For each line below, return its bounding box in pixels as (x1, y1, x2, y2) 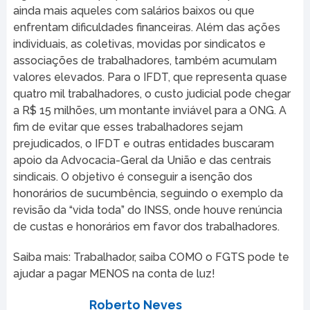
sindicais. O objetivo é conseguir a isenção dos (12, 170, 253, 184)
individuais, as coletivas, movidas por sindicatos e (12, 37, 266, 51)
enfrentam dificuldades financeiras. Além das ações (12, 21, 280, 35)
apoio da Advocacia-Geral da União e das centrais (12, 154, 271, 167)
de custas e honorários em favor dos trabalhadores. (12, 220, 280, 234)
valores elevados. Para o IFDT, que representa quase (12, 71, 287, 84)
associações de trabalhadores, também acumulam (12, 54, 277, 68)
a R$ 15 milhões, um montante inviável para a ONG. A (12, 104, 286, 118)
